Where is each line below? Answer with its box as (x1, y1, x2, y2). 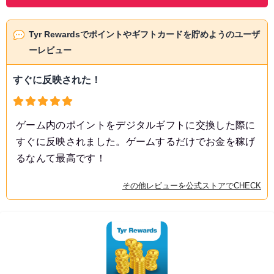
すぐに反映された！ (13, 75, 101, 86)
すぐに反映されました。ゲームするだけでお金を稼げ (16, 136, 256, 147)
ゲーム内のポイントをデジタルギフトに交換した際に (16, 120, 256, 131)
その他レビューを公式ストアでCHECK (122, 181, 261, 191)
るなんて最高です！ (16, 153, 106, 164)
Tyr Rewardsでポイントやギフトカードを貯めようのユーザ (29, 29, 260, 40)
